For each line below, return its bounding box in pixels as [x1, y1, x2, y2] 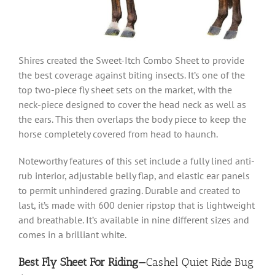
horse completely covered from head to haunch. [18, 128, 218, 141]
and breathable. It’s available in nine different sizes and [18, 214, 249, 227]
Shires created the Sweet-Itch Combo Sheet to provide [18, 54, 244, 67]
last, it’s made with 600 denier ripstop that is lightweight [18, 199, 255, 212]
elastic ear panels [177, 169, 250, 182]
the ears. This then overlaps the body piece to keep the [18, 113, 246, 126]
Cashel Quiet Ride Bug [146, 255, 254, 269]
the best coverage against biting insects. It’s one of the [18, 69, 245, 82]
